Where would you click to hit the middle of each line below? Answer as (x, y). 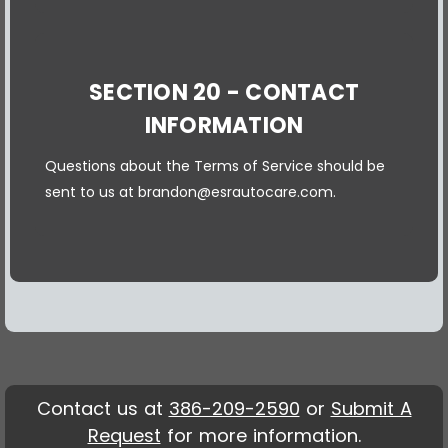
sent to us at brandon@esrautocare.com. (190, 191)
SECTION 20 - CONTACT (224, 92)
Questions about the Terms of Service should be (215, 165)
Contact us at (102, 408)
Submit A (371, 408)
